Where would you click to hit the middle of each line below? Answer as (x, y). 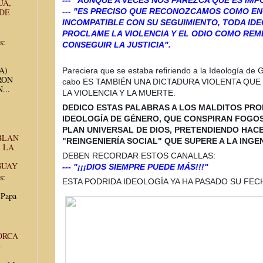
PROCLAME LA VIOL (103, 33)
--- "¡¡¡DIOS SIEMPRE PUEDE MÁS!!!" (135, 166)
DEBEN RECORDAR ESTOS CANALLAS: (139, 155)
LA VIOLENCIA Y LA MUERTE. (119, 92)
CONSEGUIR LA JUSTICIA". (118, 44)
